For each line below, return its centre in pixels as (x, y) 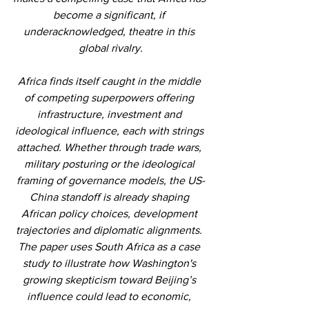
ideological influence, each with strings (110, 130)
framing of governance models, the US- (110, 180)
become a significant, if (110, 14)
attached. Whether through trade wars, (110, 147)
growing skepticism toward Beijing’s (110, 279)
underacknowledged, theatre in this (110, 31)
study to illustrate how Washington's (110, 263)
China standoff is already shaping (110, 197)
